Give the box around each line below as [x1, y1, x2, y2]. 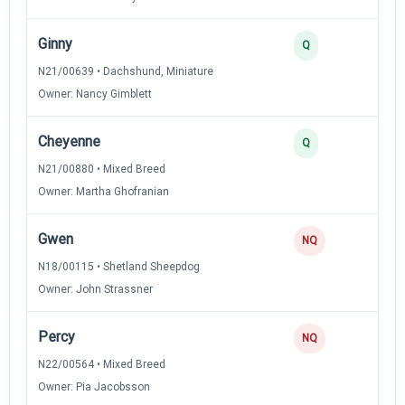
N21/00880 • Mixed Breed [38, 162, 165, 175]
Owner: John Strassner [38, 282, 153, 296]
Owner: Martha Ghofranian [38, 184, 169, 198]
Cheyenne [38, 132, 100, 150]
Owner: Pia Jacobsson [38, 380, 150, 393]
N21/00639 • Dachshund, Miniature [38, 64, 213, 78]
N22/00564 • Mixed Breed [38, 357, 165, 371]
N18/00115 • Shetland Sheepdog [38, 259, 200, 273]
